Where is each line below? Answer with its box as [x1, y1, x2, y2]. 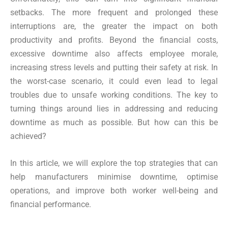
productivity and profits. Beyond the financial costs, [10, 35, 218, 45]
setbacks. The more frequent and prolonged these [10, 8, 218, 17]
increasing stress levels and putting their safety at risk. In [10, 63, 218, 72]
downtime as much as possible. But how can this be [10, 118, 218, 127]
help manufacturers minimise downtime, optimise [10, 172, 218, 182]
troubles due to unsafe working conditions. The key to [10, 90, 218, 100]
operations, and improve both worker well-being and [10, 186, 218, 195]
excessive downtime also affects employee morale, [10, 49, 218, 59]
